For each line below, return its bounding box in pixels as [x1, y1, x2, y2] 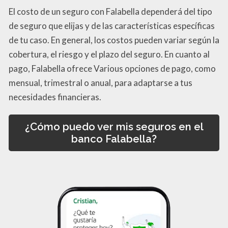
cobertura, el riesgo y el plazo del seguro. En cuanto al [9, 48, 210, 60]
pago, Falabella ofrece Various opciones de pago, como [9, 63, 216, 74]
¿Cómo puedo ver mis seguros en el [24, 120, 204, 133]
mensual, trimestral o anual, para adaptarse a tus [9, 77, 192, 88]
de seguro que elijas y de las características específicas [9, 20, 215, 31]
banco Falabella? [71, 132, 157, 145]
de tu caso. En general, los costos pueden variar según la [9, 34, 219, 45]
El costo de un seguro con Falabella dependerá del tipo [9, 6, 212, 17]
